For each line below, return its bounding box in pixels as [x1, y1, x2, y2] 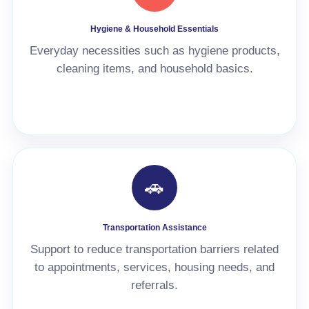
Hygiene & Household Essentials [90, 24, 219, 33]
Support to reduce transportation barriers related [30, 243, 279, 256]
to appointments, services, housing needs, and [34, 261, 275, 274]
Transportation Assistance [102, 223, 207, 232]
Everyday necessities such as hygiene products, [29, 44, 280, 57]
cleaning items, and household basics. [56, 62, 253, 75]
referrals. [131, 279, 178, 292]
